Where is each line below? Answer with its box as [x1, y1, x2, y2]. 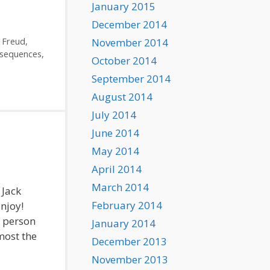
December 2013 [92, 234, 167, 248]
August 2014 [92, 90, 152, 104]
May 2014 [92, 144, 139, 158]
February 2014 [92, 198, 162, 212]
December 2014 [92, 17, 167, 31]
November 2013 [92, 253, 168, 266]
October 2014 [92, 54, 157, 67]
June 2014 [92, 126, 139, 140]
